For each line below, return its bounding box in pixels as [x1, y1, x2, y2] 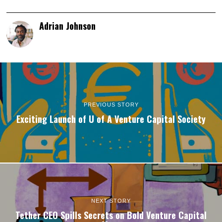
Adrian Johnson [39, 19, 96, 33]
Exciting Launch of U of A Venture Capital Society [16, 112, 206, 126]
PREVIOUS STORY [83, 102, 139, 108]
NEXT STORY [91, 198, 131, 204]
